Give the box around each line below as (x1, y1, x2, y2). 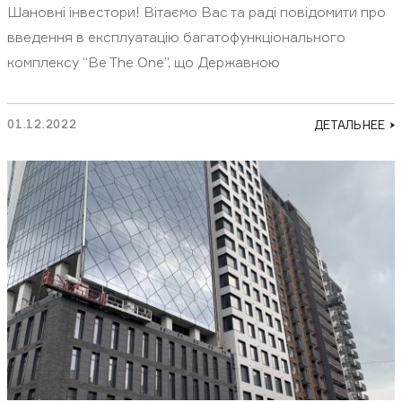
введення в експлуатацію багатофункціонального (7, 28, 345, 47)
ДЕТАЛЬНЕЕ (313, 117, 385, 132)
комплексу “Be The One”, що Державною (7, 53, 280, 72)
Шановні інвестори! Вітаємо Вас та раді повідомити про (7, 3, 386, 22)
